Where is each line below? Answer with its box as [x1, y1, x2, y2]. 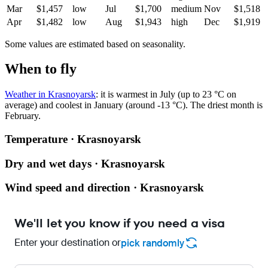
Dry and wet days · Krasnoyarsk [5, 157, 165, 170]
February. [5, 111, 41, 121]
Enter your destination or [14, 236, 121, 249]
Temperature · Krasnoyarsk [5, 133, 141, 146]
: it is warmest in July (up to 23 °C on [96, 89, 236, 100]
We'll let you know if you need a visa [14, 215, 225, 232]
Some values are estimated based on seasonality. [5, 38, 185, 49]
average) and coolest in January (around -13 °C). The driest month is [5, 100, 263, 111]
